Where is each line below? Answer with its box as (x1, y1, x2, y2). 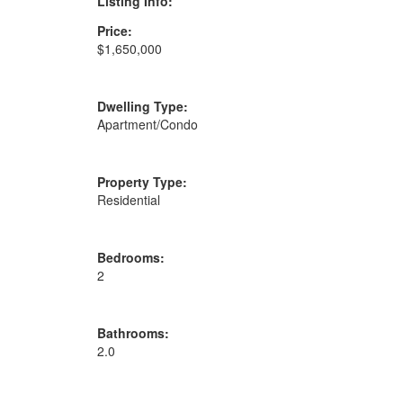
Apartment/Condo (96, 114, 198, 133)
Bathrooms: (96, 323, 169, 342)
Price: (96, 21, 132, 40)
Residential (96, 190, 160, 209)
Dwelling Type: (96, 96, 188, 115)
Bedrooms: (96, 247, 165, 266)
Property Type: (96, 172, 187, 191)
